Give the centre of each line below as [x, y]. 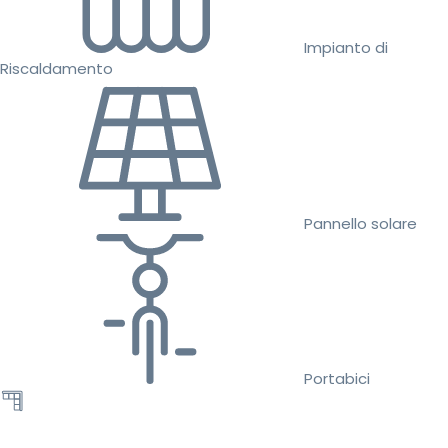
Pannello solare [360, 223]
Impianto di [346, 47]
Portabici [337, 378]
